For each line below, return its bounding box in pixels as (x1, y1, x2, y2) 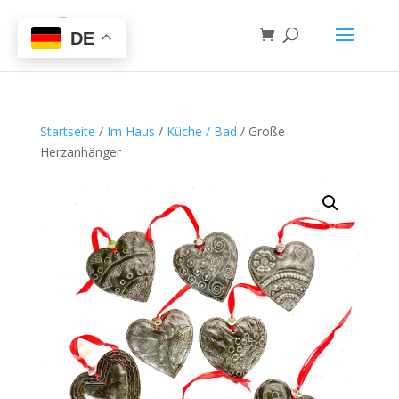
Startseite (39, 123, 95, 140)
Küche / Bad (166, 123, 237, 140)
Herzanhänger (39, 143, 121, 160)
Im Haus (106, 123, 155, 140)
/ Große (236, 123, 285, 140)
